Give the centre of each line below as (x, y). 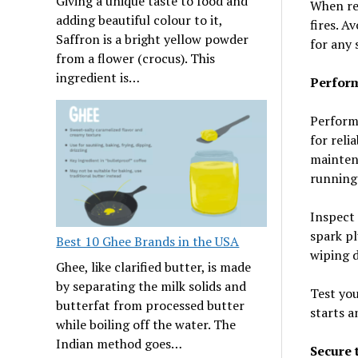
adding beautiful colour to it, (139, 20)
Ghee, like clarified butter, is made (154, 267)
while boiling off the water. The (146, 325)
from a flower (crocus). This (136, 59)
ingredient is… (98, 78)
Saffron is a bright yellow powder (153, 40)
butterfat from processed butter (151, 306)
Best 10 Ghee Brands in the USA (148, 242)
